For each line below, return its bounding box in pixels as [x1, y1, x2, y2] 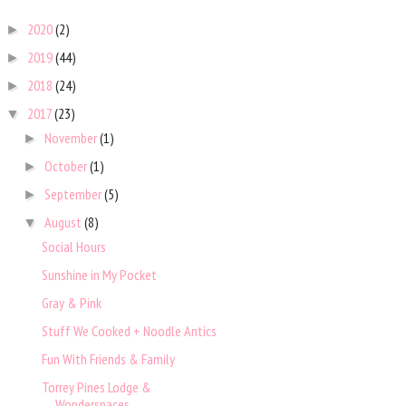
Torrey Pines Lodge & [41, 378, 151, 397]
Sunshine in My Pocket [41, 266, 157, 285]
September [44, 185, 105, 204]
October [44, 157, 91, 176]
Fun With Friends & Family [41, 350, 175, 369]
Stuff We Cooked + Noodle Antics [41, 322, 217, 341]
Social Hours [41, 237, 106, 256]
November [44, 129, 101, 148]
